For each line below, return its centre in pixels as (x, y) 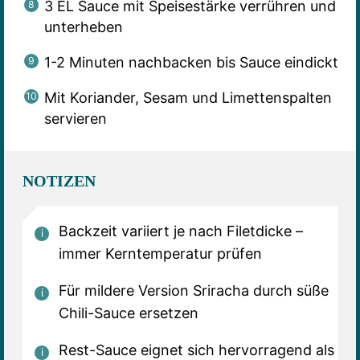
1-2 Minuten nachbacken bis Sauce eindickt (191, 62)
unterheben (83, 27)
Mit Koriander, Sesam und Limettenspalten (188, 97)
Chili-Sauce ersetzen (128, 313)
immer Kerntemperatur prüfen (160, 254)
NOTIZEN (59, 181)
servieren (75, 118)
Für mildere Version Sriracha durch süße (193, 291)
